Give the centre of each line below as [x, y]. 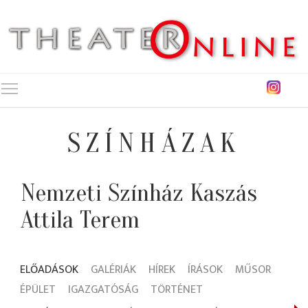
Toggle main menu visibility [84, 86]
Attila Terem [80, 220]
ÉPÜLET [38, 290]
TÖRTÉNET [177, 290]
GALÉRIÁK [113, 270]
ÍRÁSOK [205, 270]
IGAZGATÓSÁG [103, 290]
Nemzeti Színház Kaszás [139, 193]
